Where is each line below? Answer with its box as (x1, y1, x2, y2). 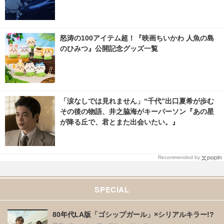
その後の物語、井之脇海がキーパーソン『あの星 (60, 107, 214, 115)
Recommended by (158, 154, 200, 160)
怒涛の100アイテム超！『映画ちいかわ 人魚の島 (60, 33, 214, 42)
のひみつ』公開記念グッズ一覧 (60, 44, 158, 52)
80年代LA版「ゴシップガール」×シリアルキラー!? (52, 210, 214, 218)
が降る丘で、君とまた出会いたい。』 (60, 117, 179, 126)
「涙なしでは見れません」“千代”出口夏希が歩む (60, 96, 214, 105)
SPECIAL (94, 185, 129, 193)
